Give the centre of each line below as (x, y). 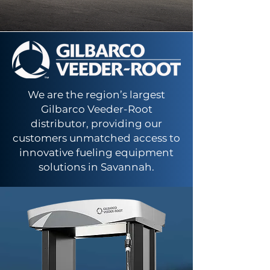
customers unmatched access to (96, 138)
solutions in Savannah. (96, 167)
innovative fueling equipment (96, 152)
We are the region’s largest (96, 95)
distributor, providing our (96, 124)
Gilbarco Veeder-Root (96, 109)
